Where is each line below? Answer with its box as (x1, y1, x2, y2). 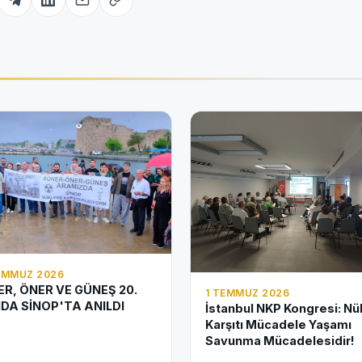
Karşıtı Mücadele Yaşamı (205, 318, 351, 332)
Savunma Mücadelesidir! (205, 334, 355, 348)
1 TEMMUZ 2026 (205, 287, 290, 300)
